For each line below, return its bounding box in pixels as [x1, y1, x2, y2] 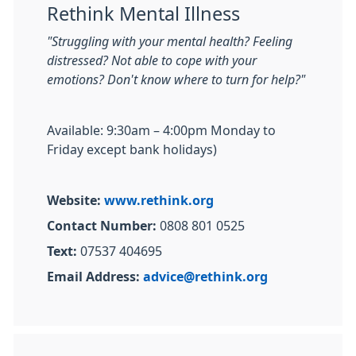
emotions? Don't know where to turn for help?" [47, 73, 305, 86]
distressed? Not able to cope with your [47, 54, 257, 67]
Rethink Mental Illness [47, 5, 240, 23]
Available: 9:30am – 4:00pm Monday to [47, 124, 276, 137]
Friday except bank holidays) [47, 143, 217, 156]
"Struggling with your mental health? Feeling [47, 35, 292, 48]
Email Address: [47, 270, 143, 283]
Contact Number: [47, 219, 157, 232]
